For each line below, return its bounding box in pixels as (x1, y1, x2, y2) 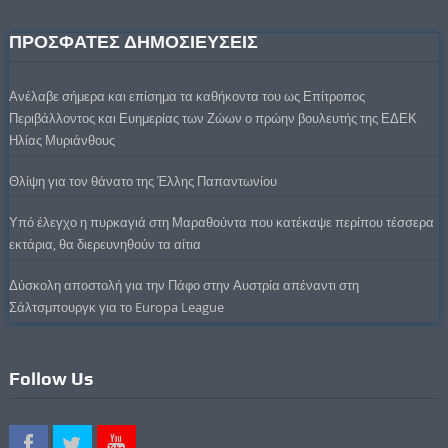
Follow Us (8, 367, 93, 389)
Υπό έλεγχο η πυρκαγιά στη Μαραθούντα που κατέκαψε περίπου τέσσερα (8, 212, 434, 231)
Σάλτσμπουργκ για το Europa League (8, 297, 224, 316)
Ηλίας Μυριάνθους (8, 130, 115, 149)
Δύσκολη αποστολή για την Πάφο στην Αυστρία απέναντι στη (8, 275, 359, 294)
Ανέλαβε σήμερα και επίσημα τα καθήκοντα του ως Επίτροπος (8, 86, 365, 105)
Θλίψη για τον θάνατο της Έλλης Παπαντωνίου (8, 171, 277, 190)
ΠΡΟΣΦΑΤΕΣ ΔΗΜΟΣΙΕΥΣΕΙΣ (8, 30, 258, 52)
